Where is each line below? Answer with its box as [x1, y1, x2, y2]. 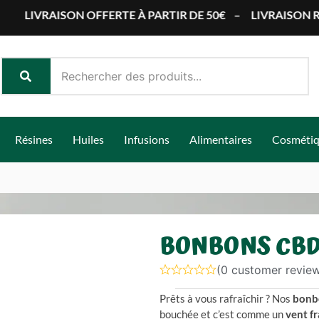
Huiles [73, 132, 104, 146]
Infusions [124, 132, 169, 146]
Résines [15, 132, 53, 146]
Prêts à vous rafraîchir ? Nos [159, 292, 293, 305]
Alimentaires [189, 132, 252, 146]
